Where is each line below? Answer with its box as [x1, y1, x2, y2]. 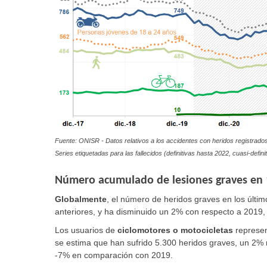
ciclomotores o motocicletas [117, 225, 233, 235]
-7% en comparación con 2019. [55, 250, 173, 260]
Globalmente [55, 194, 107, 204]
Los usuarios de [55, 225, 117, 235]
